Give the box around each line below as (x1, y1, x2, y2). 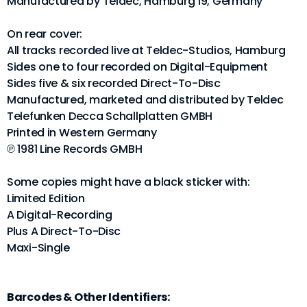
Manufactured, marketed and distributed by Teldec (7, 91, 284, 108)
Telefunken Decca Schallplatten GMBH (7, 108, 213, 124)
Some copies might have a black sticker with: (7, 173, 250, 190)
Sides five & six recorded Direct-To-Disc (7, 75, 221, 91)
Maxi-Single (7, 239, 70, 256)
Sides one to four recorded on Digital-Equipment (7, 58, 268, 75)
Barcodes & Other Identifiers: (7, 288, 170, 305)
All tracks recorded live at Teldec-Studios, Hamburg (7, 42, 286, 58)
